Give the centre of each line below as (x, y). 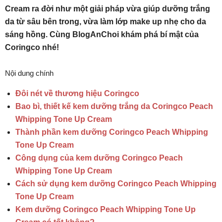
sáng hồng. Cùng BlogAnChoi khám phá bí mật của (102, 34)
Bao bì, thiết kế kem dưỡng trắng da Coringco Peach (114, 106)
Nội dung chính (29, 73)
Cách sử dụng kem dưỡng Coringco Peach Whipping (116, 184)
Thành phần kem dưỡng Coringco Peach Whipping (112, 132)
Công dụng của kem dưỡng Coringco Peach (99, 158)
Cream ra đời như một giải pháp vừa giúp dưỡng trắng (108, 9)
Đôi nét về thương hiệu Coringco (77, 93)
